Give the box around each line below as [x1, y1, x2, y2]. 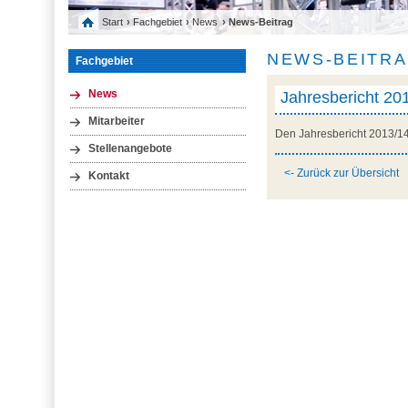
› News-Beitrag [221, 16, 293, 28]
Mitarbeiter [87, 115, 145, 127]
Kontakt [87, 170, 129, 182]
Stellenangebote [87, 142, 172, 154]
